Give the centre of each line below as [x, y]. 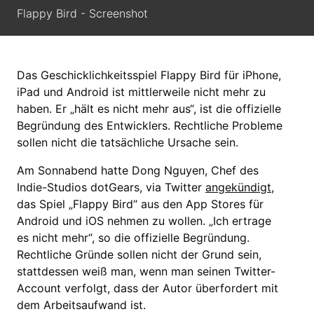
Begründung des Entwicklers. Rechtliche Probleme [150, 126]
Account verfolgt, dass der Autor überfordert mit [148, 288]
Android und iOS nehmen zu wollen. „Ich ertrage [144, 221]
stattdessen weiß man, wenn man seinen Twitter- [146, 272]
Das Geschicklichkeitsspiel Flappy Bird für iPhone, [149, 75]
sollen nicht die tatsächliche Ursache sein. [128, 143]
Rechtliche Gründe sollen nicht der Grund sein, [139, 255]
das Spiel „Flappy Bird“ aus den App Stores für [140, 204]
